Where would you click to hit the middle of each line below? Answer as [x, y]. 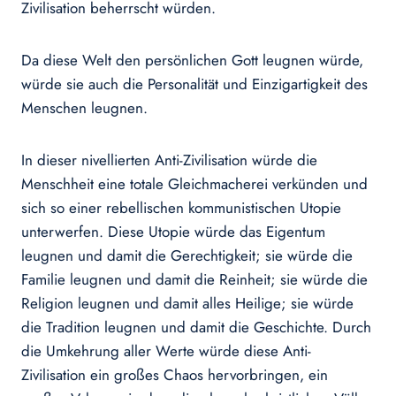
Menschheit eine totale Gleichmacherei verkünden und [194, 184]
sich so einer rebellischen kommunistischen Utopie [181, 208]
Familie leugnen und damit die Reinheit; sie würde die [194, 280]
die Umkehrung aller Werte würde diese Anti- [166, 351]
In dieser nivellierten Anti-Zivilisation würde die [169, 160]
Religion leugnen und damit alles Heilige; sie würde [187, 304]
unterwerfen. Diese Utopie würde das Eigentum [173, 232]
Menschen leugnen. [84, 108]
